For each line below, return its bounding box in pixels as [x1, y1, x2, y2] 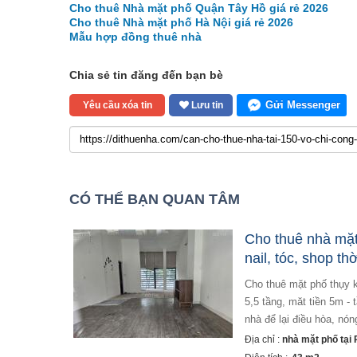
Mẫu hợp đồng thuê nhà [69, 29, 202, 43]
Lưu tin [188, 99, 223, 111]
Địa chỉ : [245, 333, 282, 345]
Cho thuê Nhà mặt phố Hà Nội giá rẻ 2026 [69, 15, 293, 29]
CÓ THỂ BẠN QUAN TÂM [69, 190, 240, 207]
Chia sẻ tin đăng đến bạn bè [69, 68, 223, 81]
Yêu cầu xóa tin [82, 99, 152, 111]
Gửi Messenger [265, 98, 340, 111]
